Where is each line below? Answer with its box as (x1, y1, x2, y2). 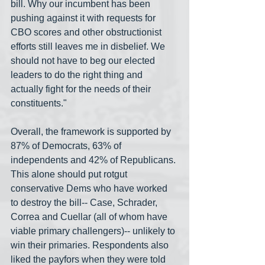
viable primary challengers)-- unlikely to (11, 226, 177, 237)
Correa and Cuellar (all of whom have (11, 212, 170, 222)
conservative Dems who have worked (11, 183, 170, 194)
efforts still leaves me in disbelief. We (11, 41, 167, 52)
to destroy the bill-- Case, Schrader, (11, 198, 160, 208)
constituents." (11, 98, 67, 109)
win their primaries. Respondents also (11, 240, 171, 251)
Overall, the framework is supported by (11, 127, 173, 137)
